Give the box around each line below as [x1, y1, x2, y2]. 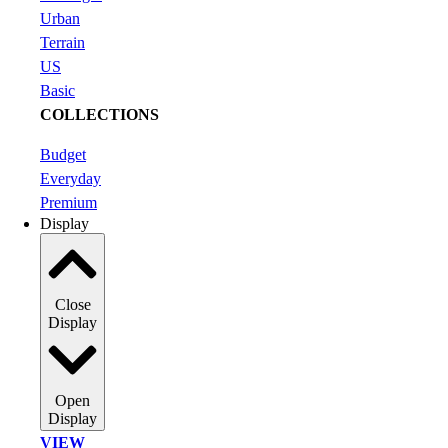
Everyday [40, 169, 101, 187]
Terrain [40, 33, 85, 51]
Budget [40, 145, 86, 163]
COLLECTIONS [40, 105, 159, 123]
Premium [40, 193, 97, 211]
